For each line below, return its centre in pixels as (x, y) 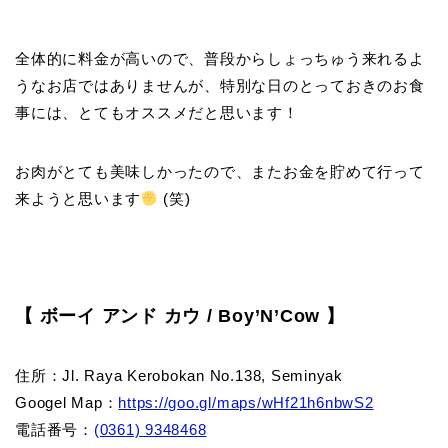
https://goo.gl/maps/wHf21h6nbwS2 (246, 402)
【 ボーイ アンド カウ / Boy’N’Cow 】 (180, 315)
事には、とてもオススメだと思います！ (157, 112)
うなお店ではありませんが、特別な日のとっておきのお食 (220, 85)
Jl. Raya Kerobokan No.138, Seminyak (202, 375)
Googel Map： (67, 402)
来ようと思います (78, 198)
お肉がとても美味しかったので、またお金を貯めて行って (220, 171)
